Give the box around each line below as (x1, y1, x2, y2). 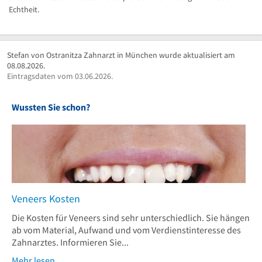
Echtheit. (9, 4, 39, 15)
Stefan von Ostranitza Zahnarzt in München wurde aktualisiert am (7, 49, 235, 60)
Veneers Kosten (12, 191, 80, 205)
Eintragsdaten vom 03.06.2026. (7, 70, 113, 81)
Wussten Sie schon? (12, 101, 90, 113)
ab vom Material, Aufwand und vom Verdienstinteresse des (12, 223, 241, 236)
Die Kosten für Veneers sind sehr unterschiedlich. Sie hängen (12, 211, 250, 223)
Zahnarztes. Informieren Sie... (12, 236, 129, 248)
